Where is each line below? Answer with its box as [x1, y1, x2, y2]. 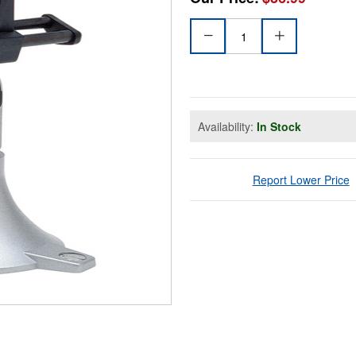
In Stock [257, 118, 301, 135]
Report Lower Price [252, 172, 350, 188]
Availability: [198, 118, 257, 135]
